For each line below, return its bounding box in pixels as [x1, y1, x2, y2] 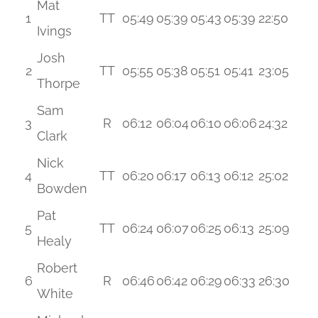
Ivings [36, 23, 72, 38]
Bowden [36, 181, 87, 196]
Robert [36, 261, 77, 275]
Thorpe [36, 76, 80, 91]
